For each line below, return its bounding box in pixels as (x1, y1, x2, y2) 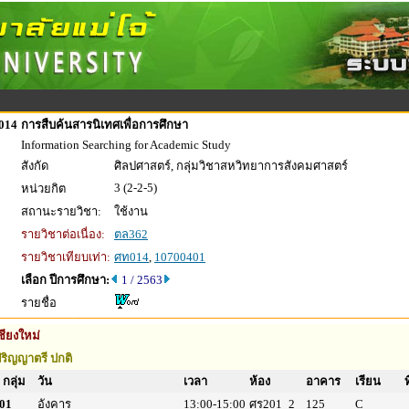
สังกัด (21, 159, 48, 173)
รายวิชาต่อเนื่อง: (21, 227, 105, 241)
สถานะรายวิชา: (21, 204, 101, 218)
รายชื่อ (21, 296, 57, 309)
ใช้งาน (114, 204, 148, 218)
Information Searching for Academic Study (21, 138, 231, 152)
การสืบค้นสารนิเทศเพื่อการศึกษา (21, 118, 188, 131)
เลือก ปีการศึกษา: (21, 273, 110, 287)
